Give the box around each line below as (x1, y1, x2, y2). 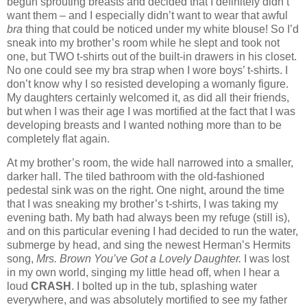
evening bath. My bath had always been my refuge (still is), (7, 212, 290, 224)
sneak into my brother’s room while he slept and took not (7, 36, 280, 49)
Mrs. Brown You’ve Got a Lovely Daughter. (36, 253, 241, 265)
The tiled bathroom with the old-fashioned (64, 171, 265, 183)
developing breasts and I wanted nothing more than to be (7, 119, 282, 131)
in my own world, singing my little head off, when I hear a (7, 267, 280, 279)
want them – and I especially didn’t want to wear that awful (7, 9, 288, 21)
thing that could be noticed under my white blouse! (23, 23, 271, 35)
